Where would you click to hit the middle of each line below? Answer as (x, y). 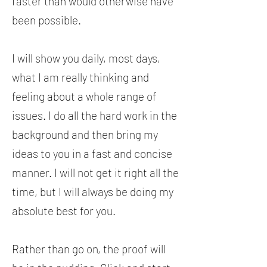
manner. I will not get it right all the (95, 173)
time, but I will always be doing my (93, 192)
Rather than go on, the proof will (89, 249)
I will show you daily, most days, (86, 58)
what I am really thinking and (80, 77)
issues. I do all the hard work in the (94, 115)
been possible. (48, 20)
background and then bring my (85, 134)
